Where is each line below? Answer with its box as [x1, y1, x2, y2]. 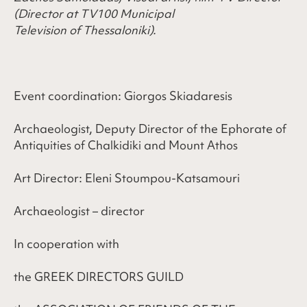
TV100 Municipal [80, 5, 174, 21]
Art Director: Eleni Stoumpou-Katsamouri [14, 169, 240, 186]
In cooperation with [14, 235, 119, 251]
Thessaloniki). [83, 21, 159, 38]
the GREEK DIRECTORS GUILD [14, 268, 184, 284]
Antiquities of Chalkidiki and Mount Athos [14, 136, 238, 153]
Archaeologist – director [14, 202, 145, 219]
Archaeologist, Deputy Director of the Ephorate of [14, 120, 286, 136]
